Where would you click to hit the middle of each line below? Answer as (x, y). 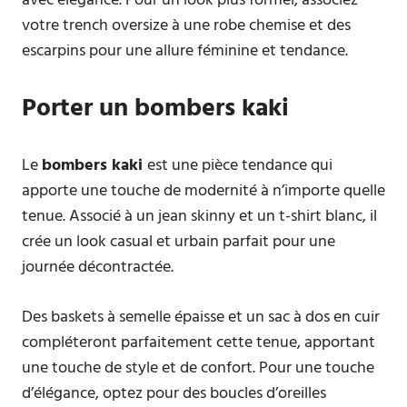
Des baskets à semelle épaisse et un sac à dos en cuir (201, 318)
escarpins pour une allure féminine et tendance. (185, 51)
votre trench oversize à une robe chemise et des (186, 26)
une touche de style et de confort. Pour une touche (198, 368)
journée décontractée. (98, 268)
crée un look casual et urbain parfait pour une (179, 242)
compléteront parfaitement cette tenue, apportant (199, 343)
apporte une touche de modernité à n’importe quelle (203, 191)
